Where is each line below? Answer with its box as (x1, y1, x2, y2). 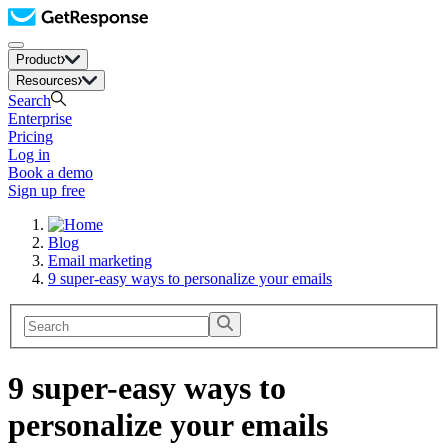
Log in (8, 146, 50, 163)
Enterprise (8, 110, 72, 127)
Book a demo (8, 164, 93, 181)
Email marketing (48, 252, 152, 269)
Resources (16, 73, 78, 88)
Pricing (8, 128, 53, 145)
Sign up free (8, 182, 85, 199)
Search (8, 92, 51, 109)
